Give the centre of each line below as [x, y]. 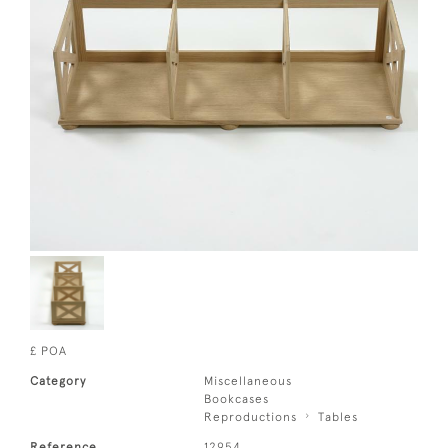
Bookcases [237, 398]
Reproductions [251, 416]
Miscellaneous [248, 380]
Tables [338, 416]
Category [58, 380]
